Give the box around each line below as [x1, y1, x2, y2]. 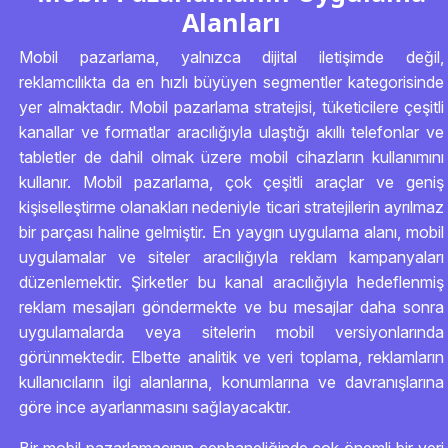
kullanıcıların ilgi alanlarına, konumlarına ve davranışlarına [19, 372, 444, 392]
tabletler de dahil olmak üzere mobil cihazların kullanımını [19, 147, 444, 167]
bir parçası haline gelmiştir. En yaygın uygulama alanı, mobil [19, 222, 444, 242]
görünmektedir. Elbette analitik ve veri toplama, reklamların [19, 347, 444, 367]
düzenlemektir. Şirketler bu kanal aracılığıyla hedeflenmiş [19, 272, 444, 292]
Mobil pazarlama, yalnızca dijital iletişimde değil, [19, 47, 444, 67]
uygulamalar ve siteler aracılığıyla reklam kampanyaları [19, 247, 444, 267]
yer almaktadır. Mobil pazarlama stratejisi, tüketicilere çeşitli [19, 97, 444, 117]
